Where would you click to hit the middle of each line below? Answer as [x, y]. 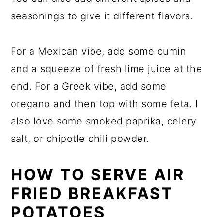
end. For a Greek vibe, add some [89, 86]
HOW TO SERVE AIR [98, 174]
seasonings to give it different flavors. [102, 16]
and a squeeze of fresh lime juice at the [107, 69]
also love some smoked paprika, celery [104, 121]
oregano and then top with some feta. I [104, 103]
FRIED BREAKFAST [92, 193]
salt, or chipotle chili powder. [80, 138]
